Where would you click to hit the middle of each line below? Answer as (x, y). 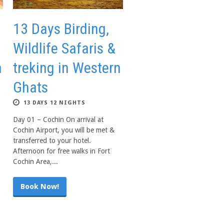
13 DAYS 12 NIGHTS (54, 103)
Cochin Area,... (35, 161)
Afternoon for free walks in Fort (61, 151)
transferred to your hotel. (52, 140)
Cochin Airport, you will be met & (64, 130)
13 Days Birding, (61, 29)
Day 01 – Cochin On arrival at (58, 119)
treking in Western (67, 68)
